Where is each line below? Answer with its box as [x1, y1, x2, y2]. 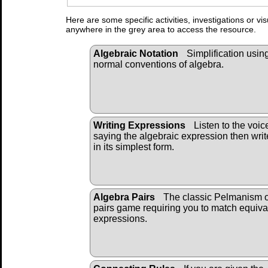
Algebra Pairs [93, 192, 155, 203]
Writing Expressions [93, 120, 185, 131]
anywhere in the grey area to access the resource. [66, 25, 256, 35]
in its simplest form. [93, 142, 174, 153]
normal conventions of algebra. [93, 59, 224, 70]
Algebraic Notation [93, 48, 178, 59]
